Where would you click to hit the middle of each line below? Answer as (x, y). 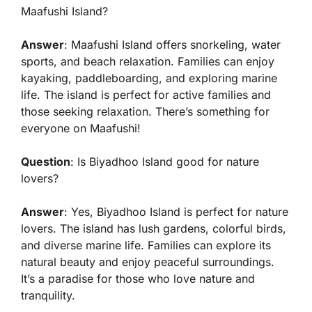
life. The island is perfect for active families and (146, 95)
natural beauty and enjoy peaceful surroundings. (148, 262)
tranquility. (48, 296)
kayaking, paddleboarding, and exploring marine (149, 78)
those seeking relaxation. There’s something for (145, 112)
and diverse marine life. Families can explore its (146, 245)
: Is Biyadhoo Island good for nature (165, 162)
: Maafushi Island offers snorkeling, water (172, 45)
